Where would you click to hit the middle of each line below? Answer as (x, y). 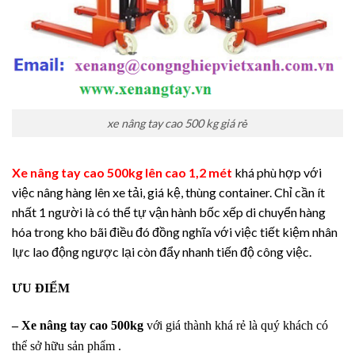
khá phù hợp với (278, 172)
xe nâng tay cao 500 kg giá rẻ (177, 123)
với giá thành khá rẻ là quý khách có (236, 326)
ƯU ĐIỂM (41, 288)
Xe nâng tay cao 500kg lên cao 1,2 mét (122, 172)
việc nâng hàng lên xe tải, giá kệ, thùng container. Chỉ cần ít (168, 192)
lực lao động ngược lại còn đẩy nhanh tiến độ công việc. (162, 251)
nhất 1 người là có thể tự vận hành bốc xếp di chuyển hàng (169, 212)
